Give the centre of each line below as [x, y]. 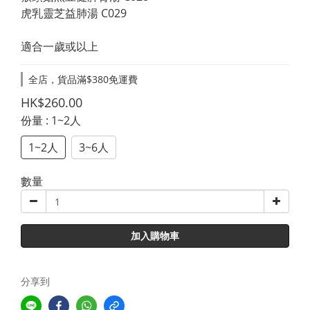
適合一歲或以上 [60, 46]
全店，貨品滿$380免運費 [83, 79]
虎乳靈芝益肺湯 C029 [74, 13]
